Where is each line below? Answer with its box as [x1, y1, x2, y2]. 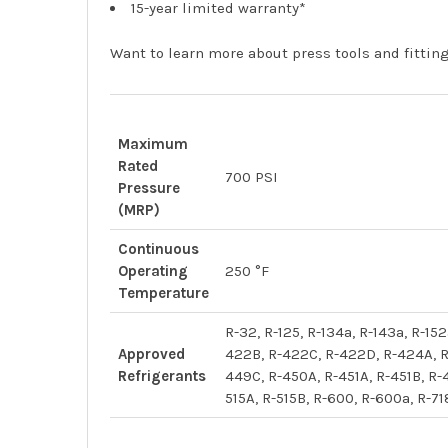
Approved [118, 344, 186, 363]
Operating [118, 261, 189, 280]
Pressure [118, 178, 181, 197]
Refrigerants [118, 366, 207, 385]
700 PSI [225, 167, 279, 186]
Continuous [118, 239, 200, 258]
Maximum [118, 134, 189, 153]
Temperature [118, 283, 210, 302]
